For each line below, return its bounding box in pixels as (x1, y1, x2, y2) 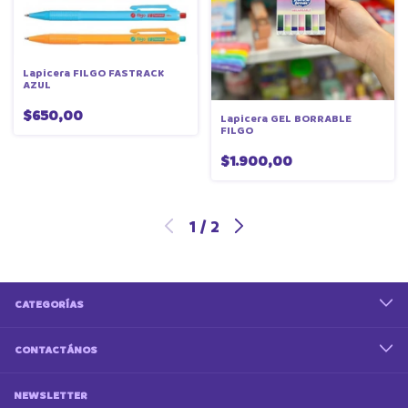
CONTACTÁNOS (15, 342, 97, 358)
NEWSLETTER (14, 387, 87, 403)
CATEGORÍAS (15, 296, 84, 312)
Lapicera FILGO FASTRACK (23, 66, 164, 82)
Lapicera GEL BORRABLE (219, 110, 352, 127)
